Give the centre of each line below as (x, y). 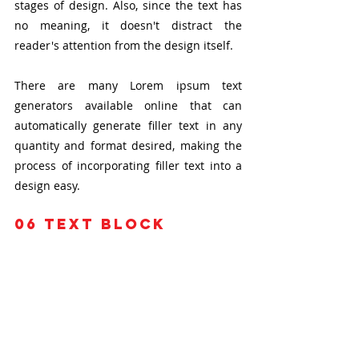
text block (102, 224)
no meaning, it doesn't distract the (128, 25)
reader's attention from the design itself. (124, 45)
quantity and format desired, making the (128, 145)
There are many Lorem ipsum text (128, 85)
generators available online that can (128, 105)
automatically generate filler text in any (128, 125)
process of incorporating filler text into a (128, 165)
